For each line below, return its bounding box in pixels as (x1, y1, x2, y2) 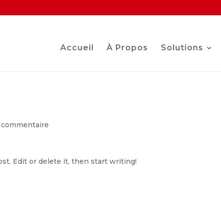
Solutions (161, 43, 203, 52)
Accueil (60, 43, 94, 52)
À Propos (107, 43, 148, 52)
